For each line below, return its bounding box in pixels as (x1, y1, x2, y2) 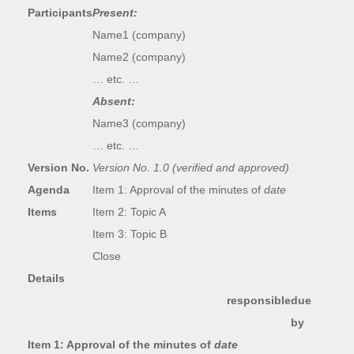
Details (28, 272, 65, 284)
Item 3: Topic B (92, 228, 167, 240)
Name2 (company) (92, 51, 186, 63)
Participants (28, 6, 92, 19)
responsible (227, 294, 291, 307)
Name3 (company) (92, 117, 186, 130)
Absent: (92, 95, 135, 107)
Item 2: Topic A (92, 205, 166, 218)
